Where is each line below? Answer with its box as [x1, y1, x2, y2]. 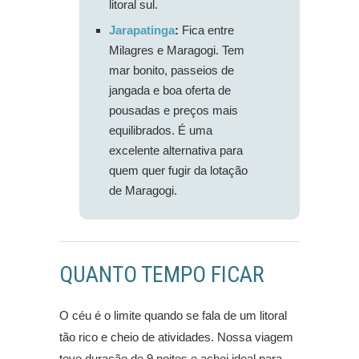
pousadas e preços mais [109, 103, 238, 118]
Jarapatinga [109, 23, 175, 38]
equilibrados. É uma [109, 123, 212, 138]
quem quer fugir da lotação [109, 163, 248, 178]
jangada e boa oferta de [109, 83, 231, 98]
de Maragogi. [109, 184, 177, 198]
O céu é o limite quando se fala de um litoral [59, 309, 287, 323]
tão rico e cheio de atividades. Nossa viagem [59, 330, 293, 345]
